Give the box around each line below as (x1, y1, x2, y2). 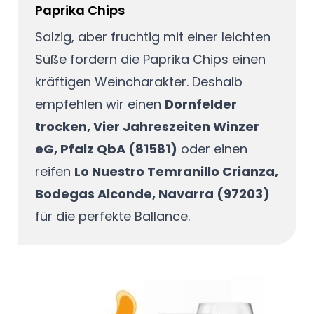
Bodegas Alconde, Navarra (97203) (34, 184, 270, 203)
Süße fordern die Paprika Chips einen (34, 50, 266, 68)
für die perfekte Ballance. (34, 207, 190, 225)
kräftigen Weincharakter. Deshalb (34, 72, 243, 90)
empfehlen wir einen (34, 95, 165, 113)
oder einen (177, 139, 247, 158)
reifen (34, 162, 74, 180)
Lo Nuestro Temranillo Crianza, (74, 162, 278, 180)
